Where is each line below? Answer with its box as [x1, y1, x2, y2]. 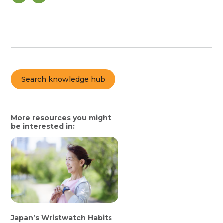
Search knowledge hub [21, 74, 106, 84]
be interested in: [11, 122, 75, 131]
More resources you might [11, 113, 111, 123]
